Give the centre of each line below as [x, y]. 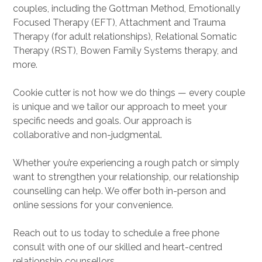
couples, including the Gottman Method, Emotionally [127, 8]
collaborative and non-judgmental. [87, 135]
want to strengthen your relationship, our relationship [126, 177]
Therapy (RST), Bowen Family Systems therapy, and [125, 51]
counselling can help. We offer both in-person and [119, 191]
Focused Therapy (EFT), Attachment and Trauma [119, 23]
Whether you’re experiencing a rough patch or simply [126, 163]
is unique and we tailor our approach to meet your [120, 107]
